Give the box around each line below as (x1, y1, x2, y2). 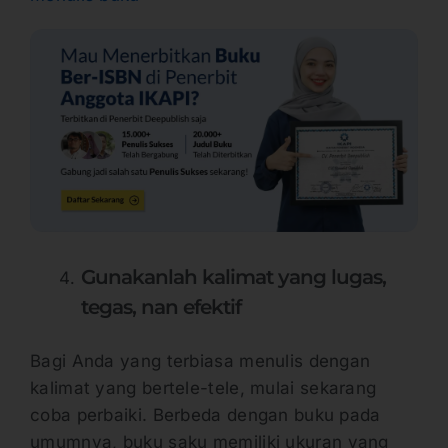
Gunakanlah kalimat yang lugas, (81, 265, 386, 290)
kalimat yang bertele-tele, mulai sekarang (30, 377, 377, 398)
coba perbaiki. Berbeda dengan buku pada (30, 404, 381, 425)
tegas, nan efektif (81, 295, 241, 320)
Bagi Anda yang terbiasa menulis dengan (30, 350, 371, 371)
